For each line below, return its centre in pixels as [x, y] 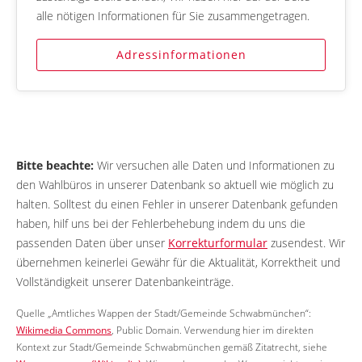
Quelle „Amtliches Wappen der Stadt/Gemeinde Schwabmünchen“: [164, 313]
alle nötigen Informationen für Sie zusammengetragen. [173, 15]
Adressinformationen [181, 54]
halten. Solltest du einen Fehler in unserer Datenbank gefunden [177, 204]
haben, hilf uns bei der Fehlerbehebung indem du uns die [161, 223]
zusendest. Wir [306, 242]
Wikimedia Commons [64, 330]
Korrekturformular [218, 242]
